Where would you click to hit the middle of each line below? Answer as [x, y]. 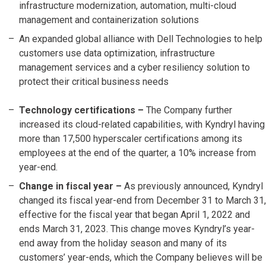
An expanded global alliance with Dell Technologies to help [141, 39]
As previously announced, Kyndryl [194, 186]
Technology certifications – [83, 110]
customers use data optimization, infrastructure [117, 53]
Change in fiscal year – [72, 186]
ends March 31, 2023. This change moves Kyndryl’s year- [137, 229]
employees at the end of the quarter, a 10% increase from [137, 153]
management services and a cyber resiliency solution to [134, 68]
